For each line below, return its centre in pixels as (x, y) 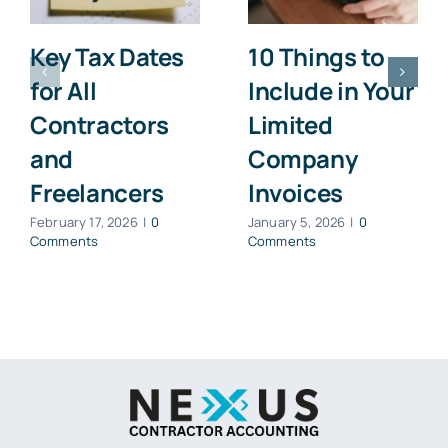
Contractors (99, 124)
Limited (290, 124)
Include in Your (331, 90)
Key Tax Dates (106, 56)
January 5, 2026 (296, 222)
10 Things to (316, 56)
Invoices (295, 192)
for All (63, 90)
